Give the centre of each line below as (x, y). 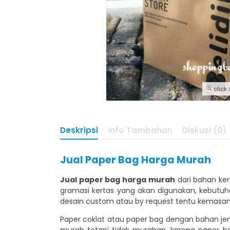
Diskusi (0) (204, 130)
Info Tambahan (140, 130)
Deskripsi (79, 130)
